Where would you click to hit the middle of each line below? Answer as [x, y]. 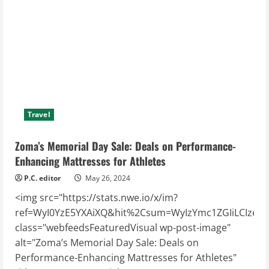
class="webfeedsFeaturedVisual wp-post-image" [123, 228]
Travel [39, 115]
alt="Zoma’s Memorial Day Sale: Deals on [107, 243]
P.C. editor [42, 178]
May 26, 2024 [107, 178]
